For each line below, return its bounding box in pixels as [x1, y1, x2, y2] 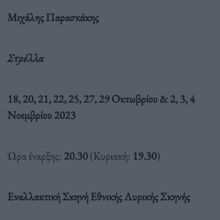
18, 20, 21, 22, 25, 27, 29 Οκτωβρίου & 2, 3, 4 [7, 91, 195, 106]
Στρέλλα [7, 50, 43, 65]
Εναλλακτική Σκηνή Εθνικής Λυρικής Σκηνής [7, 189, 190, 204]
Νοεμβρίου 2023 [7, 107, 76, 122]
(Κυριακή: [90, 148, 133, 163]
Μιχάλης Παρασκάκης [7, 9, 99, 25]
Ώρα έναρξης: [7, 148, 62, 163]
